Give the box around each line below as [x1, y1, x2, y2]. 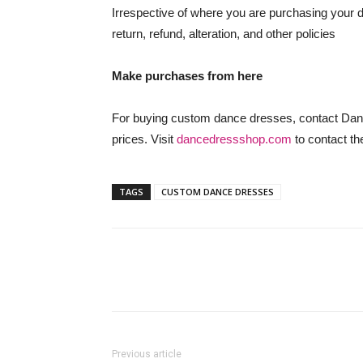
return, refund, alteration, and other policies [112, 27, 335, 41]
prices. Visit [112, 132, 177, 146]
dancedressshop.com [177, 132, 292, 146]
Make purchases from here [112, 69, 263, 83]
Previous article [112, 348, 181, 360]
